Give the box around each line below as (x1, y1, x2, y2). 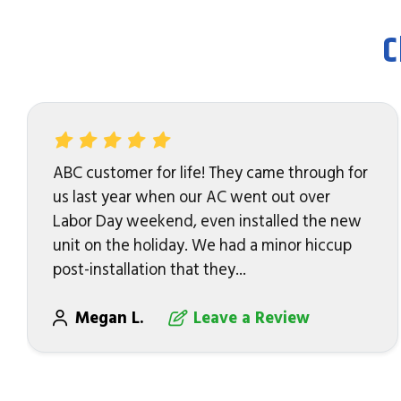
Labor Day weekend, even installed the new (52, 210, 362, 232)
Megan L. (74, 307, 149, 328)
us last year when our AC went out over (52, 186, 330, 208)
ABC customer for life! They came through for (52, 162, 368, 183)
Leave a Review (192, 307, 310, 328)
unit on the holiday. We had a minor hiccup (52, 235, 352, 256)
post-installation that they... (52, 259, 246, 280)
